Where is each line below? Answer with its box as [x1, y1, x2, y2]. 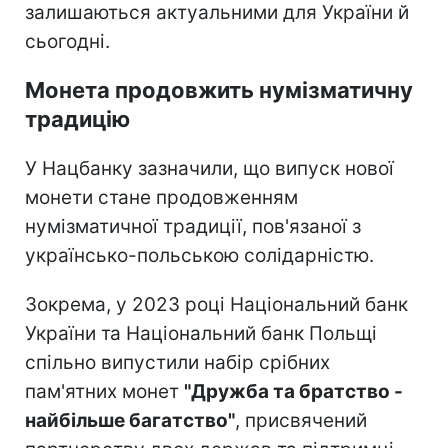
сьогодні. [25, 29, 110, 53]
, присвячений [235, 408, 367, 432]
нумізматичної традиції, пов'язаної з [25, 214, 361, 238]
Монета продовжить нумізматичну [25, 76, 413, 103]
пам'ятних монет [25, 379, 184, 403]
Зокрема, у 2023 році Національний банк [25, 292, 408, 316]
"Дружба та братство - [184, 379, 403, 403]
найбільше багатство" [25, 408, 235, 432]
